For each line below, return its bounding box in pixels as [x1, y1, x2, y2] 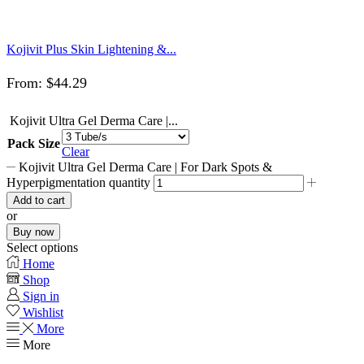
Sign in [23, 288, 59, 303]
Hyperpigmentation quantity [6, 175, 150, 189]
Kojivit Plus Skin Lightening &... [6, 41, 176, 56]
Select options [6, 240, 78, 254]
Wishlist [23, 305, 63, 319]
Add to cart [13, 193, 65, 206]
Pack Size [7, 136, 60, 150]
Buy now [13, 225, 54, 238]
